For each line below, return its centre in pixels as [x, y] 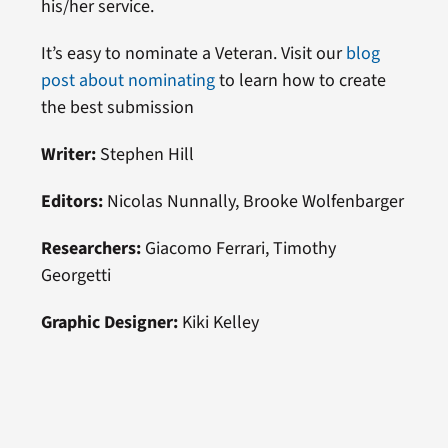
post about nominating [127, 80]
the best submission [117, 107]
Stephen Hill [144, 154]
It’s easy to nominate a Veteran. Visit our [193, 53]
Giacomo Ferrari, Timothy [238, 248]
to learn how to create [300, 80]
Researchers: [90, 248]
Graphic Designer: [109, 322]
